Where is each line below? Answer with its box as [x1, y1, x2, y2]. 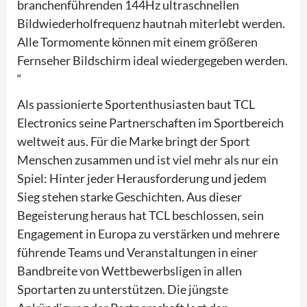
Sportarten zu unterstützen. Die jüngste [17, 281, 228, 297]
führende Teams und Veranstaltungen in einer [17, 244, 258, 260]
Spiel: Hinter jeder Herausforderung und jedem [17, 170, 267, 186]
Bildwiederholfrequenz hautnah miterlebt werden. [17, 15, 285, 31]
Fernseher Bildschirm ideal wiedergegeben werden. [17, 52, 288, 68]
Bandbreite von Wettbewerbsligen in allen [17, 262, 242, 278]
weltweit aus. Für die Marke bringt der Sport [17, 133, 250, 149]
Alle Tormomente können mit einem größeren [17, 34, 258, 49]
